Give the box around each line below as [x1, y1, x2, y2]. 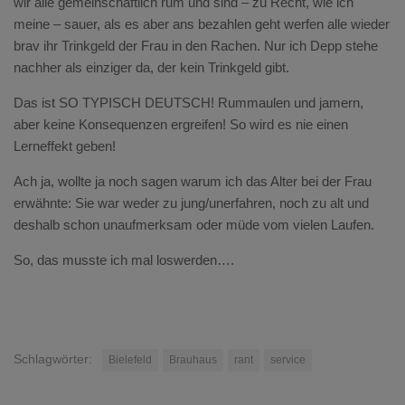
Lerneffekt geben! [14, 138, 116, 154]
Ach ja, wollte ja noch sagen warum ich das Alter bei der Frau [14, 174, 372, 189]
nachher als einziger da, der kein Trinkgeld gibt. [14, 60, 289, 75]
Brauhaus [169, 353, 217, 366]
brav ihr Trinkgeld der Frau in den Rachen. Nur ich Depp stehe [14, 38, 378, 53]
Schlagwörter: [14, 352, 92, 366]
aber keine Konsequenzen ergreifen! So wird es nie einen [14, 117, 348, 132]
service [270, 353, 306, 366]
